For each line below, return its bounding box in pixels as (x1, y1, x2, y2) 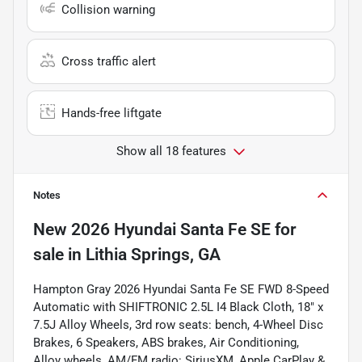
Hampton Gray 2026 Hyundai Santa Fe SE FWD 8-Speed (33, 281, 329, 297)
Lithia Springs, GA (86, 244, 221, 264)
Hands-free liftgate (61, 105, 162, 120)
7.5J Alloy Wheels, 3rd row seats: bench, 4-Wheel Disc (33, 317, 323, 332)
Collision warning (61, 2, 155, 17)
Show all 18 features (116, 143, 226, 158)
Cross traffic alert (61, 53, 156, 69)
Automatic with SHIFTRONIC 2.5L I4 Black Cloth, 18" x (33, 299, 323, 314)
